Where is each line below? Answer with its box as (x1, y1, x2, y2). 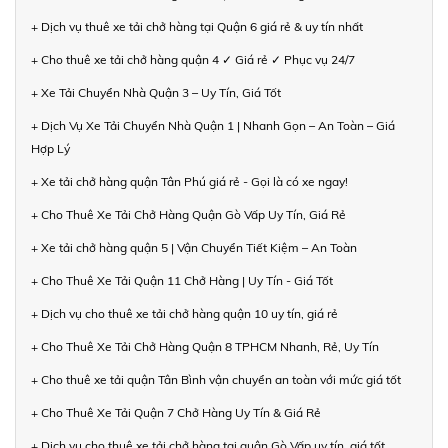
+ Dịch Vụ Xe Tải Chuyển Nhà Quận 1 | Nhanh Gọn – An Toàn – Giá (31, 118, 395, 134)
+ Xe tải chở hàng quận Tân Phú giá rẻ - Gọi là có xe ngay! (31, 174, 348, 190)
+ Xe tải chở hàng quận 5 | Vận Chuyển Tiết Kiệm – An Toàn (31, 240, 357, 256)
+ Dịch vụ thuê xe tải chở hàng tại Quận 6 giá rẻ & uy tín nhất (31, 19, 363, 35)
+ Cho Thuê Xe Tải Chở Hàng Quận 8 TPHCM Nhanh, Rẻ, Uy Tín (31, 339, 379, 355)
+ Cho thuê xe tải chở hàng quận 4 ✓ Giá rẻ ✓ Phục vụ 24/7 (31, 52, 355, 68)
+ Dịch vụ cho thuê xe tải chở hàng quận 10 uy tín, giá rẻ (31, 306, 338, 322)
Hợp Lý (31, 141, 70, 157)
